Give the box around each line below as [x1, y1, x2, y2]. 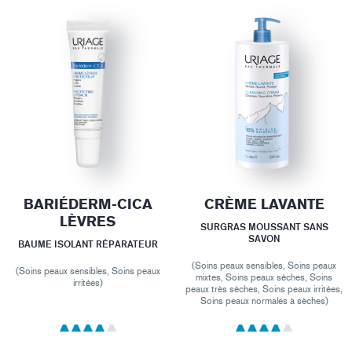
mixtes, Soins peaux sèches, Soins [196, 271, 333, 283]
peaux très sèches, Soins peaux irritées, [185, 283, 343, 295]
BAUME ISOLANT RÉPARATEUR [17, 237, 158, 250]
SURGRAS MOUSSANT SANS [200, 220, 328, 233]
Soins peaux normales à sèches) [200, 295, 328, 306]
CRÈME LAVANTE [203, 195, 324, 213]
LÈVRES [60, 212, 116, 230]
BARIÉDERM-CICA [23, 195, 152, 213]
